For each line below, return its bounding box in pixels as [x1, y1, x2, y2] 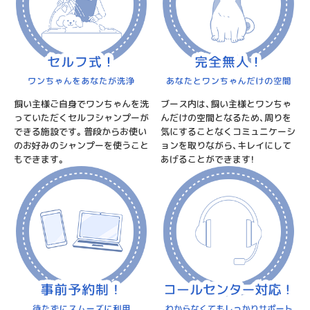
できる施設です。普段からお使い [14, 125, 147, 138]
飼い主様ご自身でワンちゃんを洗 [14, 97, 149, 110]
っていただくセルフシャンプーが [14, 111, 149, 124]
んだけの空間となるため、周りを [161, 111, 292, 124]
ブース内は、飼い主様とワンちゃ [161, 97, 292, 110]
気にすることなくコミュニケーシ [161, 125, 296, 138]
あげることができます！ [161, 152, 255, 165]
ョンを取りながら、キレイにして [161, 138, 292, 152]
